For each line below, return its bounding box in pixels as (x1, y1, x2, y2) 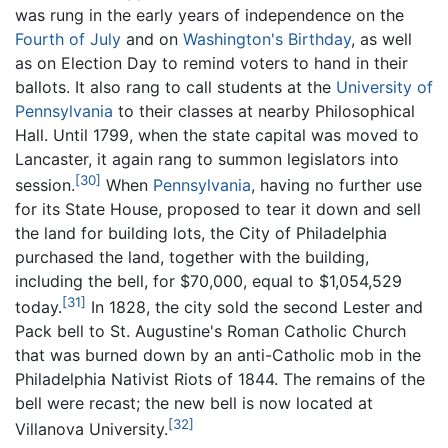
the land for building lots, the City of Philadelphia (15, 223, 387, 244)
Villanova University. (15, 419, 168, 440)
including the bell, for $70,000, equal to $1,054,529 (15, 271, 402, 292)
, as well (351, 28, 412, 49)
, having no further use (251, 175, 422, 196)
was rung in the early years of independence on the (15, 4, 404, 25)
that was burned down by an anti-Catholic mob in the (15, 345, 421, 366)
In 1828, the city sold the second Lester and (86, 297, 423, 318)
